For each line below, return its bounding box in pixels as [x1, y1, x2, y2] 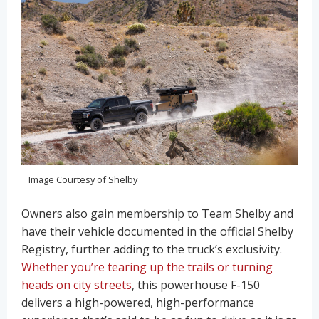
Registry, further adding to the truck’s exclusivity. [21, 241, 282, 257]
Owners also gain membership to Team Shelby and [21, 205, 293, 221]
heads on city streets [21, 276, 132, 293]
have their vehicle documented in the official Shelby [21, 223, 293, 239]
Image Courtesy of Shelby [28, 172, 137, 186]
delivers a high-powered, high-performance [21, 294, 254, 310]
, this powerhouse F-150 [132, 276, 260, 293]
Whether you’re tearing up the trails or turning [21, 258, 273, 275]
